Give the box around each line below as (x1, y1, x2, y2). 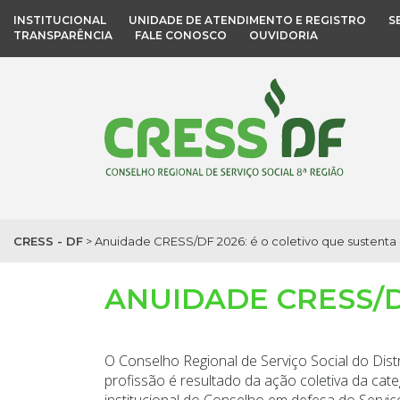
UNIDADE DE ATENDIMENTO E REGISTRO (129, 13, 366, 27)
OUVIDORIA (249, 29, 318, 42)
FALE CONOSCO (135, 29, 227, 42)
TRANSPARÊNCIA (13, 29, 112, 42)
